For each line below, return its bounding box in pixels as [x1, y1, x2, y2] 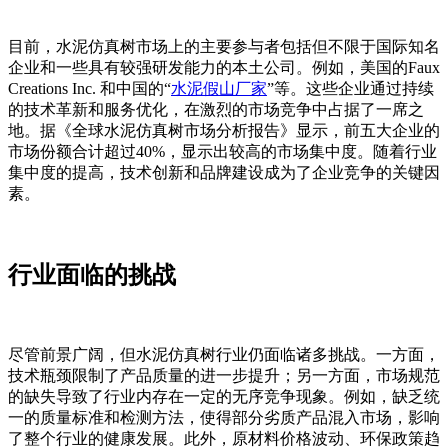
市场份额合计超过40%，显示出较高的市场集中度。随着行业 [8, 143, 437, 161]
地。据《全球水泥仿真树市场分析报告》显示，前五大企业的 [8, 122, 440, 140]
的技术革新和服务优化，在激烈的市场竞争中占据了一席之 [8, 101, 424, 119]
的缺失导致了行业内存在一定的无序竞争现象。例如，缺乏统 [8, 388, 440, 406]
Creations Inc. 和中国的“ [8, 80, 171, 98]
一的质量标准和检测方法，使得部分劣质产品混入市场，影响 [8, 409, 440, 427]
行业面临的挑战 [8, 262, 176, 289]
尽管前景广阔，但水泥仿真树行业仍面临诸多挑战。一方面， [8, 346, 440, 364]
